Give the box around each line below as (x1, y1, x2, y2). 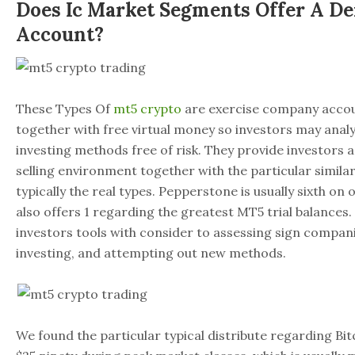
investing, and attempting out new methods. (16, 245, 286, 261)
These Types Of (16, 101, 113, 116)
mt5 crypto (113, 101, 181, 116)
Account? (16, 22, 104, 47)
